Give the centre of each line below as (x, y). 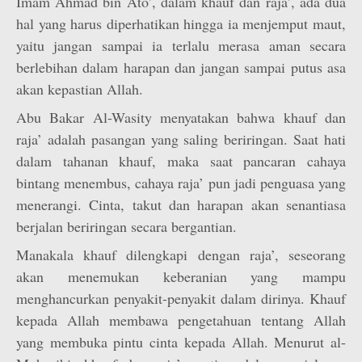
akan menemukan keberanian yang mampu (181, 276)
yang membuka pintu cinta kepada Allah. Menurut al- (181, 342)
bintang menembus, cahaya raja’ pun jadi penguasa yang (181, 183)
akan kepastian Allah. (80, 89)
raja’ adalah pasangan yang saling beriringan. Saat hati (181, 139)
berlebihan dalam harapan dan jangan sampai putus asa (181, 67)
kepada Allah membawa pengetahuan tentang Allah (181, 320)
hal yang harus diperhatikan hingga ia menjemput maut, (181, 23)
